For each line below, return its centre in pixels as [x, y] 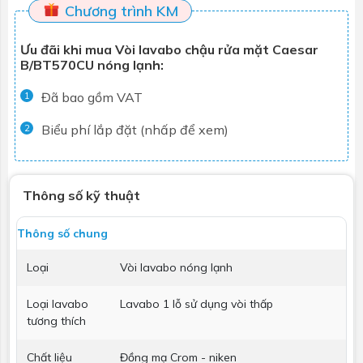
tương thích [56, 320]
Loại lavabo [58, 303]
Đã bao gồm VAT [92, 97]
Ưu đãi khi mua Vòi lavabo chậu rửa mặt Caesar [169, 49]
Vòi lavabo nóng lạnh [176, 267]
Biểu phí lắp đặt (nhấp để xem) [135, 129]
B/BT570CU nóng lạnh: [92, 64]
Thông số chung [62, 233]
